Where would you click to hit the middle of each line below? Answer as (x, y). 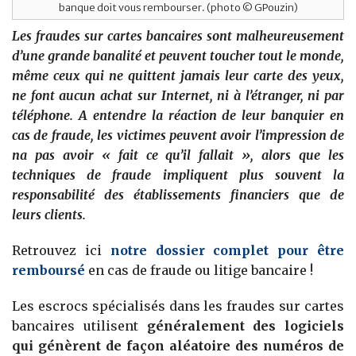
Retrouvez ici (61, 251)
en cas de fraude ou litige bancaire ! (201, 271)
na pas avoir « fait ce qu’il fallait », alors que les (178, 155)
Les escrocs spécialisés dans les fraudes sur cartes (178, 306)
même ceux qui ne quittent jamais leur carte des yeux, (178, 76)
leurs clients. (49, 215)
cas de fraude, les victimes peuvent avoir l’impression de (178, 135)
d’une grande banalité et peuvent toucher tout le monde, (178, 56)
